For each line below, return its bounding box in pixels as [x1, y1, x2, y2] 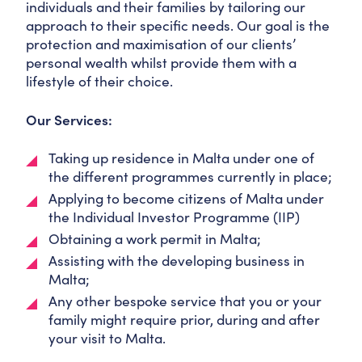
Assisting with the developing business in [48, 250, 305, 270]
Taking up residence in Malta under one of [48, 148, 314, 167]
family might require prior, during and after [48, 309, 320, 329]
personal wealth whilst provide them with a [26, 53, 297, 72]
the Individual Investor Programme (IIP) [48, 207, 300, 226]
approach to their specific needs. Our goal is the [26, 15, 330, 35]
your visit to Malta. [48, 328, 166, 347]
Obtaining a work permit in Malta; [48, 229, 261, 248]
